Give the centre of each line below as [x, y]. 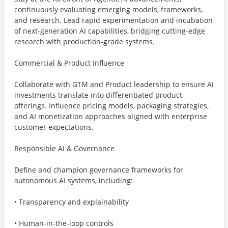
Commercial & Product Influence [69, 63]
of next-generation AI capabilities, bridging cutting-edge [110, 31]
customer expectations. [54, 127]
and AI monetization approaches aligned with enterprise [111, 116]
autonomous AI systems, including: [74, 180]
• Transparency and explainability [72, 202]
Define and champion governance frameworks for [99, 170]
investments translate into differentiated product [98, 95]
